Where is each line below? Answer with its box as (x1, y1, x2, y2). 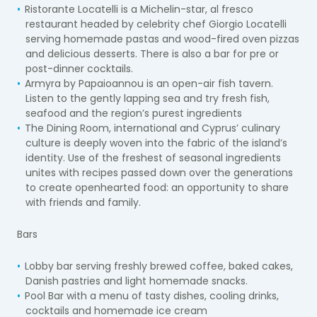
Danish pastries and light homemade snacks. (25, 273, 248, 288)
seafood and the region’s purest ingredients (25, 105, 242, 120)
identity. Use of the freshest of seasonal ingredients (25, 150, 281, 165)
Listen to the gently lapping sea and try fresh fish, (25, 91, 270, 105)
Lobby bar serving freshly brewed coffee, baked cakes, (25, 258, 293, 273)
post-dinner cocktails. (25, 61, 133, 76)
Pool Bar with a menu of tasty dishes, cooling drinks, (25, 288, 279, 303)
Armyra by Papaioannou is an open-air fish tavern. (25, 76, 273, 91)
